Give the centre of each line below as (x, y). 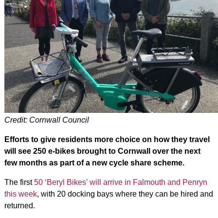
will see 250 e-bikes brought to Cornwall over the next (102, 151)
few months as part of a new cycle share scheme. (94, 163)
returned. (19, 205)
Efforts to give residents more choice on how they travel (107, 139)
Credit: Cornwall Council (46, 120)
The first (19, 182)
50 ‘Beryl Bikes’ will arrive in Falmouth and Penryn (120, 182)
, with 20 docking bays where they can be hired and (125, 194)
